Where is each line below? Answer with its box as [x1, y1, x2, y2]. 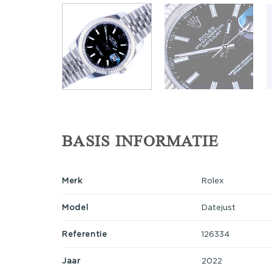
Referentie [62, 229, 107, 238]
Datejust [201, 202, 236, 211]
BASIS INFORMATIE [62, 132, 219, 151]
